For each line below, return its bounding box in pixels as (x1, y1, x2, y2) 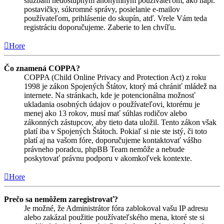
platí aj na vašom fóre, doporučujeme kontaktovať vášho (24, 135, 201, 144)
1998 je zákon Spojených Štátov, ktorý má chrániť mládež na (24, 81, 216, 90)
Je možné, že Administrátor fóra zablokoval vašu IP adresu (24, 203, 208, 212)
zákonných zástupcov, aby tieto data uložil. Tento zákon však (24, 117, 216, 126)
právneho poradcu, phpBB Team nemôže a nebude (24, 144, 184, 153)
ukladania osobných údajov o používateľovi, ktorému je (24, 99, 200, 108)
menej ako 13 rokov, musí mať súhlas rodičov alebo (24, 108, 187, 117)
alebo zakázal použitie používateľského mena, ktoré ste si (24, 212, 204, 221)
